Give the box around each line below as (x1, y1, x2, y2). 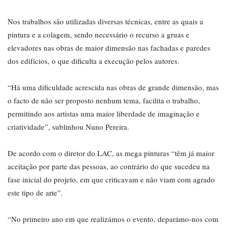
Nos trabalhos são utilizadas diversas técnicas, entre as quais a (8, 16, 203, 26)
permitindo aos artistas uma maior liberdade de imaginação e (8, 108, 200, 119)
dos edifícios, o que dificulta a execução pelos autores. (8, 55, 179, 66)
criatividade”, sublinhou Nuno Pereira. (8, 121, 129, 132)
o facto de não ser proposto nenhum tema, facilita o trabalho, (8, 95, 200, 105)
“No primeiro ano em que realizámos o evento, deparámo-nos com (8, 213, 218, 224)
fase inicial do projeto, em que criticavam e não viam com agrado (8, 174, 215, 184)
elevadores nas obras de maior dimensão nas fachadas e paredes (8, 42, 210, 53)
